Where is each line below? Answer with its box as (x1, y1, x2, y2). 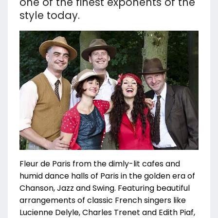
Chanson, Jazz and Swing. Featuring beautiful (19, 182, 190, 194)
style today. (19, 8, 80, 23)
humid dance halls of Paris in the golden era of (19, 170, 195, 182)
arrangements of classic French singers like (19, 195, 186, 206)
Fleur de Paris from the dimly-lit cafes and (19, 158, 180, 170)
